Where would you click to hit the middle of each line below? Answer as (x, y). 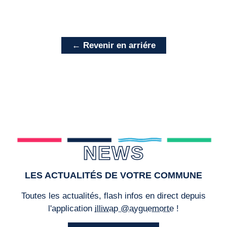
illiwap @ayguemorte (134, 208)
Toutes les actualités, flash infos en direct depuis (113, 196)
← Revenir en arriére (113, 45)
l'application (71, 208)
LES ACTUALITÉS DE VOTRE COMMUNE (113, 175)
